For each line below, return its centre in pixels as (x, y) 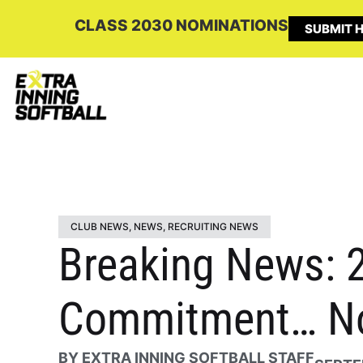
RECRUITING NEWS (213, 226)
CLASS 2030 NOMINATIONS (181, 26)
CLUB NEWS (100, 226)
